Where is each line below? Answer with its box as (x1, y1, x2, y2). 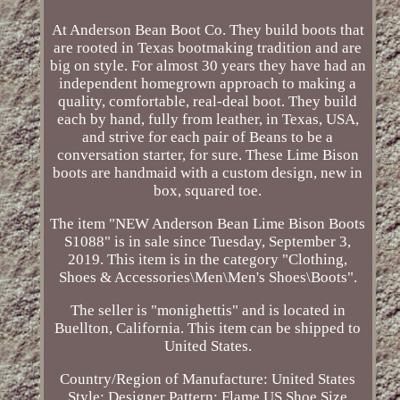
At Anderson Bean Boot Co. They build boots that (51, 21, 364, 39)
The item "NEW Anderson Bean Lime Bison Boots (50, 215, 366, 233)
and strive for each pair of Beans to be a (82, 129, 334, 146)
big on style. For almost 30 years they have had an (49, 57, 366, 75)
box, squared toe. (154, 182, 262, 200)
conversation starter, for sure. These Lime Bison (56, 146, 359, 164)
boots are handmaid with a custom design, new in (53, 164, 363, 182)
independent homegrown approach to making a (59, 75, 357, 93)
